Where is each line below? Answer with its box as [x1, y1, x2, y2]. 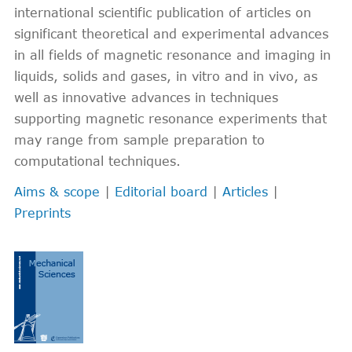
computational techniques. [14, 153, 181, 168]
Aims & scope [14, 184, 100, 199]
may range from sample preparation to [14, 132, 265, 147]
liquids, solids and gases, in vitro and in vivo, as [14, 68, 317, 83]
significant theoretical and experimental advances [14, 26, 328, 41]
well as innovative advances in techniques [14, 90, 278, 104]
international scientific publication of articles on [14, 5, 311, 20]
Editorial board [115, 184, 207, 199]
